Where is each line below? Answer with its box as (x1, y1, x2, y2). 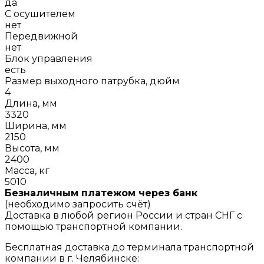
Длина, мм (5, 97, 57, 109)
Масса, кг (5, 164, 49, 176)
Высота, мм (5, 142, 60, 154)
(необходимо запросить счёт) (5, 198, 151, 210)
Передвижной (5, 30, 78, 42)
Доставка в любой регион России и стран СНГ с (5, 209, 242, 221)
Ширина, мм (5, 120, 67, 131)
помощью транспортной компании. (5, 220, 182, 232)
